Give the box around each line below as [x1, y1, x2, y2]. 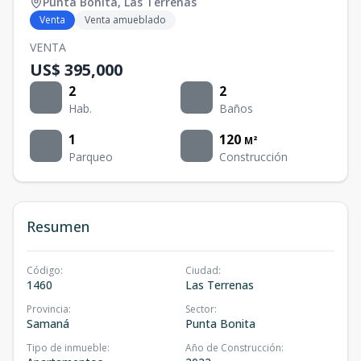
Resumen [27, 217, 89, 237]
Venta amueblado [85, 13, 166, 27]
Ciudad [185, 263, 218, 278]
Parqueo [68, 149, 113, 165]
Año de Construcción [185, 341, 281, 355]
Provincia [27, 302, 68, 317]
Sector [185, 302, 214, 317]
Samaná [27, 316, 69, 332]
